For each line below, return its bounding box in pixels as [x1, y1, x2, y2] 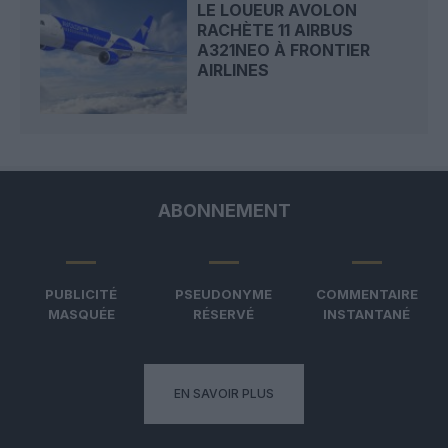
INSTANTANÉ [323, 305, 411, 322]
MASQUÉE [47, 305, 115, 322]
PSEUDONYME [175, 285, 273, 302]
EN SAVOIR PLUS [174, 385, 274, 401]
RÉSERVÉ [193, 305, 255, 322]
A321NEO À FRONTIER [197, 40, 371, 61]
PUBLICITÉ [45, 285, 118, 302]
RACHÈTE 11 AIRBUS [197, 20, 354, 41]
